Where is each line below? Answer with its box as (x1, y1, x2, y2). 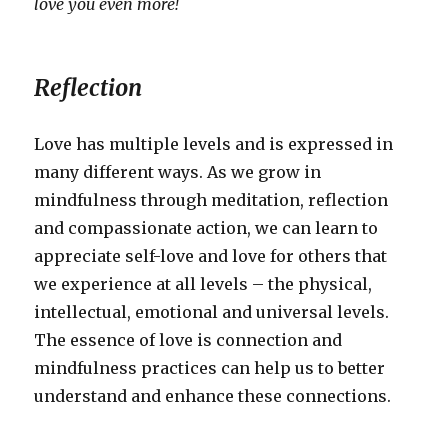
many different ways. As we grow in (34, 162, 322, 183)
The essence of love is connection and (34, 330, 343, 351)
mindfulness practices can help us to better (34, 358, 386, 379)
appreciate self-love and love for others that (34, 246, 388, 267)
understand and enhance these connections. (34, 386, 392, 407)
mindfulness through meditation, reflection (34, 190, 389, 211)
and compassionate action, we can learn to (34, 218, 379, 239)
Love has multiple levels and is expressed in (34, 134, 394, 155)
